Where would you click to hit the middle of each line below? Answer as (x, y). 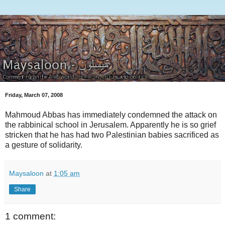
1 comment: (30, 216)
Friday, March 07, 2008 (34, 95)
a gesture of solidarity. (44, 145)
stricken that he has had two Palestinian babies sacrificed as (112, 135)
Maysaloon (26, 173)
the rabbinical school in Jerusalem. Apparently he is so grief (110, 125)
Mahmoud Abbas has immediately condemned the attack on (111, 115)
